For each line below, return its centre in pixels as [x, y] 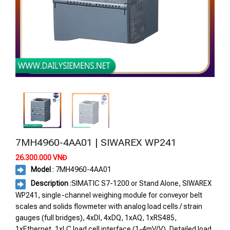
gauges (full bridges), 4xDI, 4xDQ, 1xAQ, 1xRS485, [96, 217]
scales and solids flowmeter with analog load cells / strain [109, 206]
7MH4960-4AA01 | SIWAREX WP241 [96, 142]
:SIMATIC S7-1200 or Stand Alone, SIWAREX [140, 184]
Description [50, 184]
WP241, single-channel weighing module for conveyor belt [109, 195]
